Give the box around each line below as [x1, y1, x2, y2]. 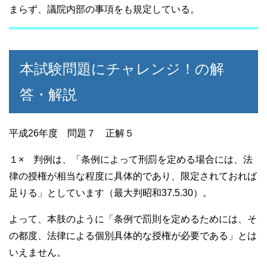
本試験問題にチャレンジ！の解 [20, 61, 224, 77]
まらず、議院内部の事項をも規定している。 [9, 4, 200, 15]
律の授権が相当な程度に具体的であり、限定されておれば [9, 171, 257, 182]
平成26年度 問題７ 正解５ [9, 128, 134, 139]
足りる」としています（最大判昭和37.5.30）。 [9, 188, 212, 198]
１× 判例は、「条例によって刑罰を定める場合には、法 [9, 154, 253, 165]
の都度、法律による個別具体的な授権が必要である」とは [9, 231, 257, 241]
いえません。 [9, 247, 66, 258]
